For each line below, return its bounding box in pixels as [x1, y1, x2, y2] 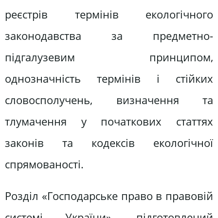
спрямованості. [5, 157, 84, 172]
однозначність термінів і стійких [5, 71, 213, 87]
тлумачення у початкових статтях [5, 114, 213, 129]
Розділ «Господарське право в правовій [5, 188, 213, 204]
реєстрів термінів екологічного [5, 7, 213, 22]
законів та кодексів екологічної [5, 135, 213, 151]
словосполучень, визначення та [5, 92, 213, 108]
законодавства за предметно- [5, 28, 213, 44]
